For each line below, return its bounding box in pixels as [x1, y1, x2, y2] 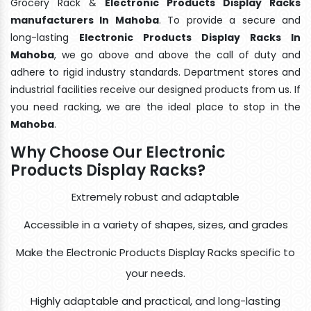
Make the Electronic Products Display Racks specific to [16, 244, 295, 260]
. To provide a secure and [158, 12, 301, 27]
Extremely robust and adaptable [72, 189, 239, 204]
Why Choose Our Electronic [10, 141, 226, 163]
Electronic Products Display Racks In [79, 30, 301, 44]
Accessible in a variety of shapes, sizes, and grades [23, 217, 288, 232]
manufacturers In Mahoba [10, 12, 159, 27]
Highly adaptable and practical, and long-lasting [31, 293, 280, 308]
